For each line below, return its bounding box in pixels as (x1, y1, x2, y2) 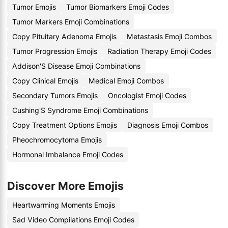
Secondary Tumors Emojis (12, 91, 98, 100)
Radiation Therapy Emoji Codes (107, 47, 211, 55)
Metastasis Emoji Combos (127, 32, 212, 41)
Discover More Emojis (7, 179, 124, 192)
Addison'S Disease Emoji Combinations (12, 62, 140, 70)
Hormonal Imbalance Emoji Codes (12, 150, 123, 159)
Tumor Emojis (12, 3, 56, 11)
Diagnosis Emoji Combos (127, 121, 208, 129)
